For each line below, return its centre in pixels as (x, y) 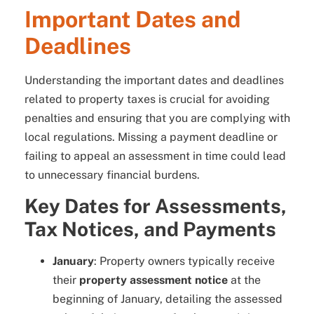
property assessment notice (153, 280)
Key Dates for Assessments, (156, 206)
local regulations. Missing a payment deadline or (151, 137)
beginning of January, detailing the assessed (168, 299)
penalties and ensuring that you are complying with (157, 118)
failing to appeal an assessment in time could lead (155, 156)
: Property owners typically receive (184, 261)
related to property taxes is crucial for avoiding (147, 99)
